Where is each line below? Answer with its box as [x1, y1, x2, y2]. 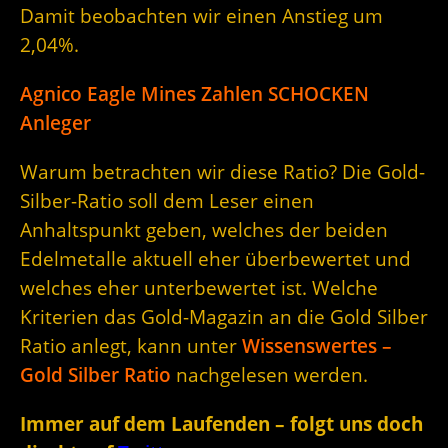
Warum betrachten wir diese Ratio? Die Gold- [20, 159, 425, 185]
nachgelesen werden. [171, 362, 368, 388]
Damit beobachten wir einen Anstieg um [20, 3, 383, 29]
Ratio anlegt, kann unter [20, 333, 242, 359]
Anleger [20, 110, 91, 136]
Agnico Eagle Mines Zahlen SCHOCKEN [20, 81, 369, 107]
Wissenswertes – [242, 333, 392, 359]
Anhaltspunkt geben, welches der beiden [20, 217, 388, 243]
